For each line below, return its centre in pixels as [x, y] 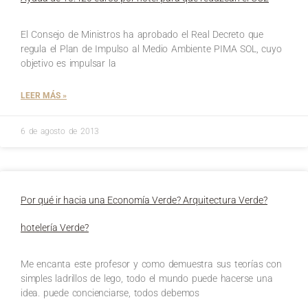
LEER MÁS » [44, 95]
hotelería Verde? [55, 227]
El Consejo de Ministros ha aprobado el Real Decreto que [142, 34]
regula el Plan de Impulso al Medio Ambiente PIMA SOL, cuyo [151, 48]
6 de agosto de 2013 [60, 131]
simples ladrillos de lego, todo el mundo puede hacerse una [147, 278]
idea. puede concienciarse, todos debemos [110, 293]
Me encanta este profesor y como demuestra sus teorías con [151, 264]
